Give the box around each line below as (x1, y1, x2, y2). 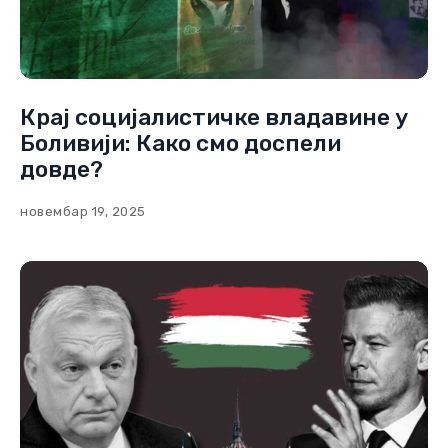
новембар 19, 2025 (20, 203, 146, 219)
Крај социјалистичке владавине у (20, 102, 408, 131)
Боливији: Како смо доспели (20, 128, 341, 157)
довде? (20, 154, 103, 183)
